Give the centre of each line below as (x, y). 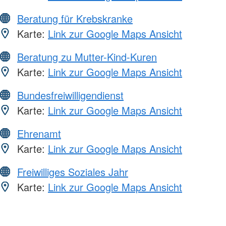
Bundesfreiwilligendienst (70, 95)
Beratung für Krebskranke (75, 19)
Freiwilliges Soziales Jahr (73, 172)
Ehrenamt (39, 134)
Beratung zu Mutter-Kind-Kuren (87, 57)
